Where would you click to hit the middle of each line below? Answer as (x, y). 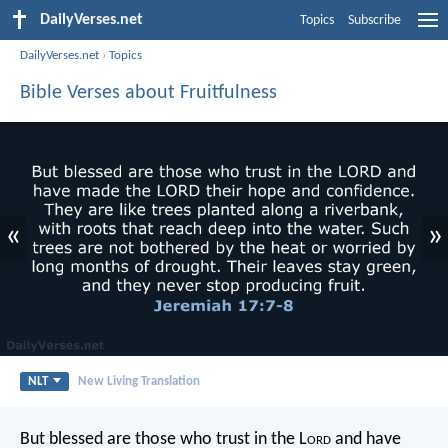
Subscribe (374, 20)
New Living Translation (138, 381)
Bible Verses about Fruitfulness (148, 92)
